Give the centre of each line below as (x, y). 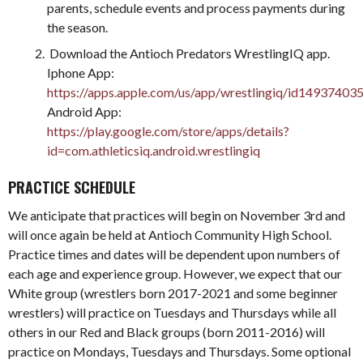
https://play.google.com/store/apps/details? (168, 130)
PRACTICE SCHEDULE (72, 187)
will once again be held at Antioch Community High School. (170, 234)
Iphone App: (82, 72)
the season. (77, 27)
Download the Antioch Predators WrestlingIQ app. (188, 53)
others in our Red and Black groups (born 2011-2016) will (167, 331)
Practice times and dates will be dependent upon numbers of (174, 254)
